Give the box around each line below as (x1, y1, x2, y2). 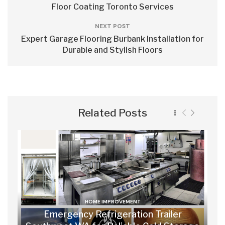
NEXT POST (95, 22, 130, 30)
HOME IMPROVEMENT (84, 198, 141, 205)
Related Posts (78, 106, 147, 119)
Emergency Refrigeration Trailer (43, 208, 182, 219)
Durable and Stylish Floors (62, 45, 163, 55)
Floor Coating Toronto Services (51, 2, 174, 12)
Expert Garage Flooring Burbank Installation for (21, 34, 204, 44)
